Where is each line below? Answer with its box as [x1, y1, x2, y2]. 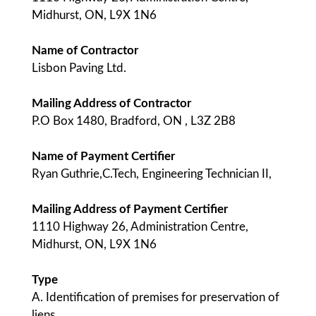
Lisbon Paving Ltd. [32, 62, 126, 74]
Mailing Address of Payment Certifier [32, 203, 228, 215]
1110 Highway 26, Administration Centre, [32, 221, 248, 233]
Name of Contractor [32, 44, 138, 56]
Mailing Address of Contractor [32, 97, 191, 109]
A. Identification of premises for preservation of [32, 291, 279, 303]
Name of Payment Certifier [32, 150, 175, 162]
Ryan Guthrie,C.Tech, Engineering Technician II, [32, 168, 272, 180]
